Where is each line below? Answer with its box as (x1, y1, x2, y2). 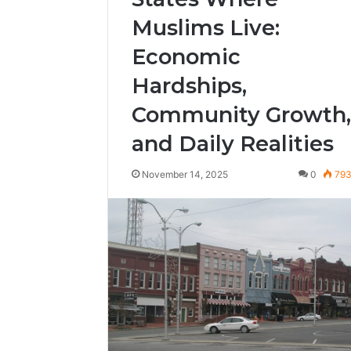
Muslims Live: (132, 15, 280, 41)
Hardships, (132, 73, 247, 99)
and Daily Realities (132, 131, 334, 157)
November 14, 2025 (142, 168, 228, 180)
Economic (132, 44, 241, 70)
